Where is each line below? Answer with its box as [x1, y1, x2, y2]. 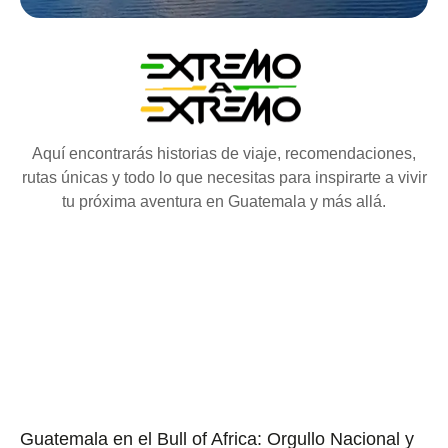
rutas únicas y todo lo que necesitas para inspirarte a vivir [21, 169, 427, 187]
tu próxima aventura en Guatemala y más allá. [62, 193, 386, 211]
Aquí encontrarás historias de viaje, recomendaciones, [32, 145, 416, 163]
